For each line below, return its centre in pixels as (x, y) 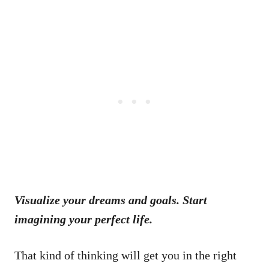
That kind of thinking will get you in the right (125, 255)
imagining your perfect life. (83, 219)
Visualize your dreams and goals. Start (111, 200)
